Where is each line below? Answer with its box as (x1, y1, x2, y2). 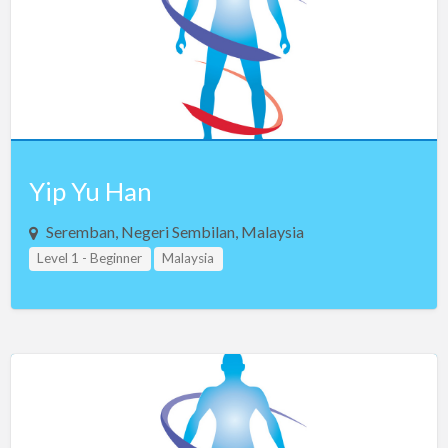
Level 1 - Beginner (37, 250, 143, 267)
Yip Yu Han (28, 176, 152, 207)
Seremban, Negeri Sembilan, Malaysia (45, 222, 304, 242)
